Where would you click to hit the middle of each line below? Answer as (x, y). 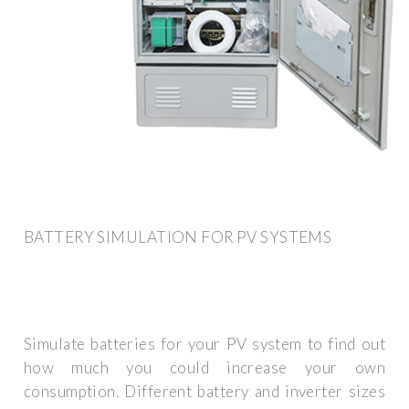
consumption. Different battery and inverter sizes (204, 392)
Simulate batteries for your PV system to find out (204, 344)
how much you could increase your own (204, 368)
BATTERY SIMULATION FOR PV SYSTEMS (178, 236)
